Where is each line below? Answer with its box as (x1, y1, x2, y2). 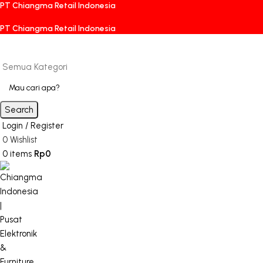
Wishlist (10, 134, 38, 145)
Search (5, 104, 33, 115)
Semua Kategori (2, 62, 68, 72)
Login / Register (2, 120, 63, 131)
